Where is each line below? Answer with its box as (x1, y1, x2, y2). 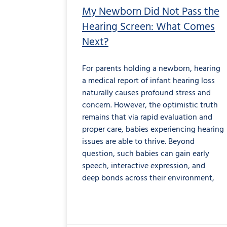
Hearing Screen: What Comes (82, 19, 215, 36)
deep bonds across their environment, (82, 172, 214, 185)
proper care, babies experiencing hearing (82, 123, 224, 137)
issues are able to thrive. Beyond (82, 135, 195, 149)
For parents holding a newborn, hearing (82, 62, 220, 76)
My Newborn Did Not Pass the (82, 4, 219, 21)
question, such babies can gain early (82, 147, 209, 161)
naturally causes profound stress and (82, 87, 211, 100)
